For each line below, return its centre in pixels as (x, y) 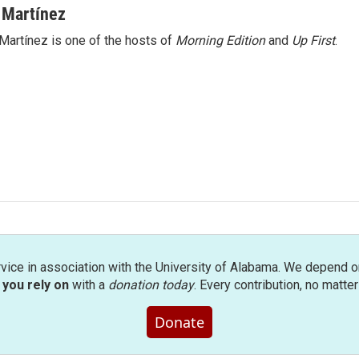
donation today (151, 285)
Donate (179, 322)
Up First (313, 40)
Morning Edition (220, 40)
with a (88, 285)
